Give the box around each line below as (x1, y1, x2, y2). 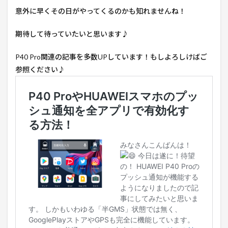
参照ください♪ (15, 65, 65, 74)
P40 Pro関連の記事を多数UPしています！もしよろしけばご (15, 52, 207, 62)
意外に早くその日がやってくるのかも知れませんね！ (15, 7, 186, 16)
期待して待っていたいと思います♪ (15, 30, 129, 39)
